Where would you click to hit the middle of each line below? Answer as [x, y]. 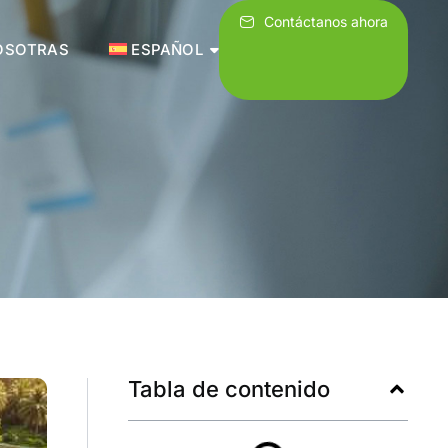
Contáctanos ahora [326, 21]
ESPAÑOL [167, 49]
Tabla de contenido [229, 389]
